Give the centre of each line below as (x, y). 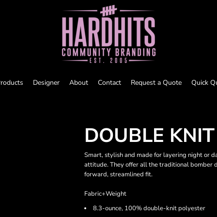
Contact (109, 82)
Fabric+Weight (105, 194)
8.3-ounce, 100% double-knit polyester (149, 208)
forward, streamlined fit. (118, 174)
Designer (46, 82)
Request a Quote (156, 82)
